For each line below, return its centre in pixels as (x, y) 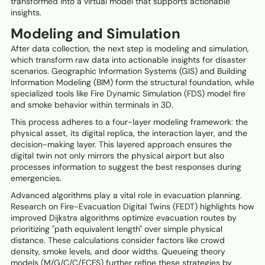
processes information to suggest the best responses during (126, 167)
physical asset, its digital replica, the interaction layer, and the (129, 133)
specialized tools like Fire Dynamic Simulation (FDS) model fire (128, 94)
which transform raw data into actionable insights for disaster (128, 60)
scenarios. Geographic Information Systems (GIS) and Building (129, 71)
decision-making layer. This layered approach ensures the (121, 145)
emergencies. (36, 178)
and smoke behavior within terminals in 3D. (92, 105)
